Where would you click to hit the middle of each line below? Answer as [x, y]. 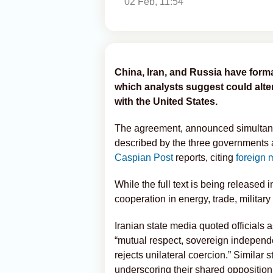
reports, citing [206, 158]
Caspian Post [145, 158]
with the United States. [166, 101]
